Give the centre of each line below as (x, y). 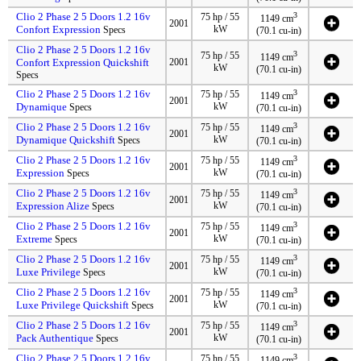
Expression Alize (53, 205)
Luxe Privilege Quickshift (73, 305)
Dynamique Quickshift (66, 139)
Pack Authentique (55, 338)
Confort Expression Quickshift (83, 62)
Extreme (34, 239)
